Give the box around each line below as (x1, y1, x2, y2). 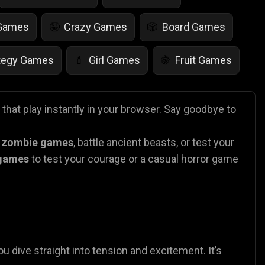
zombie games (1, 135, 73, 148)
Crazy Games (64, 20, 127, 33)
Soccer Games (144, 119, 214, 132)
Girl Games (89, 53, 140, 66)
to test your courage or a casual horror (29, 152, 209, 165)
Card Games (164, 86, 222, 99)
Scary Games (72, 86, 134, 99)
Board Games (162, 20, 225, 33)
